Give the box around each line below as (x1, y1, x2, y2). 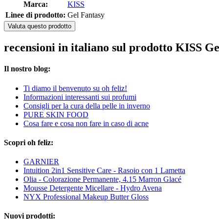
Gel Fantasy (67, 11, 105, 20)
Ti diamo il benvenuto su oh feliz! (23, 84, 127, 92)
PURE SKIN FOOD (23, 110, 88, 119)
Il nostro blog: (4, 65, 50, 73)
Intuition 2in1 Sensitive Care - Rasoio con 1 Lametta (23, 166, 185, 175)
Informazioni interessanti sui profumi (23, 92, 136, 101)
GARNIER (23, 157, 59, 166)
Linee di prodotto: (5, 11, 66, 20)
